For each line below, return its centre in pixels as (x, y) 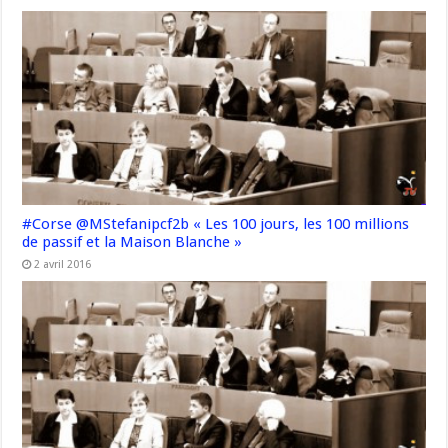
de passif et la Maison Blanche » (132, 241)
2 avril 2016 (63, 264)
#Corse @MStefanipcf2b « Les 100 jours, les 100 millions (216, 223)
